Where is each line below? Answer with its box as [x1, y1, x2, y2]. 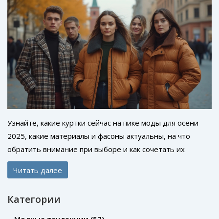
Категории [7, 193, 61, 206]
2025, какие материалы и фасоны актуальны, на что [7, 131, 190, 141]
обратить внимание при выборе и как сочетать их [7, 144, 185, 154]
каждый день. [7, 157, 56, 168]
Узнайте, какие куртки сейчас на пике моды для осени [7, 118, 198, 128]
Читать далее [13, 165, 62, 175]
